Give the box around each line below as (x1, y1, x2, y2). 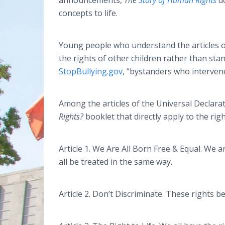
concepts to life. (59, 8, 118, 19)
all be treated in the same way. (59, 156, 172, 167)
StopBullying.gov (59, 66, 123, 77)
